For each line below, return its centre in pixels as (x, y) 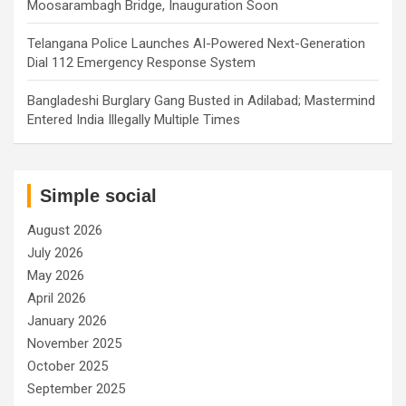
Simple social (98, 195)
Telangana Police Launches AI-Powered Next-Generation (196, 43)
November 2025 (74, 343)
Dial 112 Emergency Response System (141, 62)
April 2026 (57, 298)
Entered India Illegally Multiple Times (134, 119)
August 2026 (65, 230)
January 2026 (67, 320)
